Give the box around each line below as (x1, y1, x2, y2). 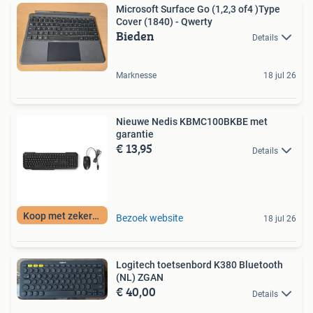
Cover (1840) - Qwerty (116, 16, 212, 28)
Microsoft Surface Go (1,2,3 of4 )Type (116, 3, 280, 15)
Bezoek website (116, 212, 183, 224)
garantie (116, 129, 154, 140)
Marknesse (116, 71, 156, 81)
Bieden (116, 27, 154, 46)
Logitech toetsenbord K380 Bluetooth (116, 259, 283, 271)
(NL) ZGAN (116, 272, 163, 284)
